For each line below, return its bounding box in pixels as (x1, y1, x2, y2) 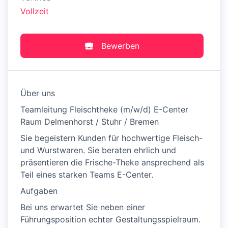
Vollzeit (20, 6, 49, 17)
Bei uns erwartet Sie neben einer (20, 202, 145, 213)
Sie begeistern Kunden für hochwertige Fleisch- (20, 133, 203, 144)
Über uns (20, 88, 55, 99)
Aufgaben (20, 186, 58, 196)
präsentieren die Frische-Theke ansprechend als (20, 157, 204, 168)
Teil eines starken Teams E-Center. (20, 169, 153, 180)
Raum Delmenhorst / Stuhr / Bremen (20, 117, 159, 127)
